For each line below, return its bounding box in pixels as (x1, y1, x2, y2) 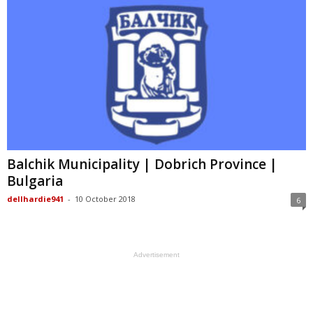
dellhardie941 (7, 193, 64, 204)
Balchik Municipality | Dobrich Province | (7, 154, 277, 173)
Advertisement (133, 250, 180, 259)
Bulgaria (7, 171, 63, 190)
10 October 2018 (75, 193, 136, 204)
